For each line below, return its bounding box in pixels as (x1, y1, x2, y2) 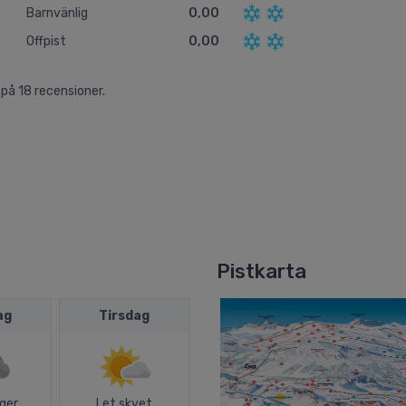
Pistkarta (217, 259, 306, 285)
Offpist (26, 34, 66, 50)
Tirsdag (99, 308, 150, 324)
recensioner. (34, 83, 105, 100)
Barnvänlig (26, 5, 88, 21)
